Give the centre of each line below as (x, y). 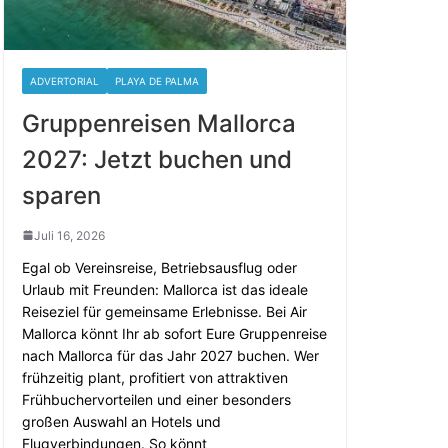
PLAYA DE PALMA (157, 80)
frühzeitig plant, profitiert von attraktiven (155, 377)
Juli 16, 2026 (69, 235)
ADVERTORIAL (64, 80)
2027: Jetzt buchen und (157, 159)
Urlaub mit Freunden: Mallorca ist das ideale (165, 289)
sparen (61, 195)
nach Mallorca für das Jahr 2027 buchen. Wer (170, 355)
